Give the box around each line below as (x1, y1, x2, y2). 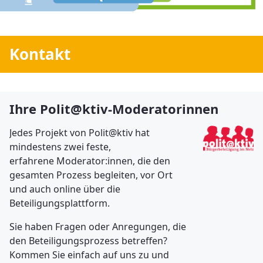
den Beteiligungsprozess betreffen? (9, 234, 167, 248)
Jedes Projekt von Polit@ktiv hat (9, 126, 150, 140)
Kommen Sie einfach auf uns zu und (9, 248, 169, 262)
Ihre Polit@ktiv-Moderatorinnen (9, 100, 218, 118)
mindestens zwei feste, (9, 140, 111, 154)
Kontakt (9, 43, 70, 65)
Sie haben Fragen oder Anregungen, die (9, 220, 186, 234)
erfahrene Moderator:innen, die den (9, 154, 170, 168)
